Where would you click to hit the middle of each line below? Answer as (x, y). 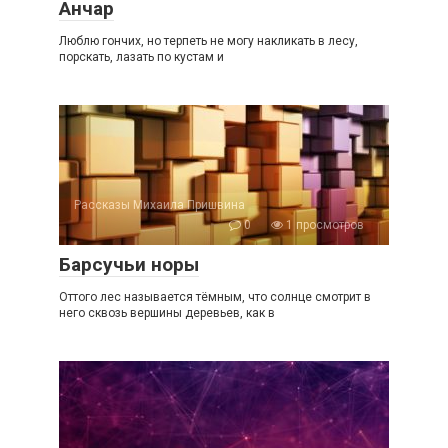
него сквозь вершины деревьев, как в (167, 313)
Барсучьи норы (129, 264)
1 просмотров (323, 225)
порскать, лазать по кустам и (141, 57)
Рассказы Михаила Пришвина (159, 205)
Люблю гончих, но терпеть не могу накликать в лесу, (208, 41)
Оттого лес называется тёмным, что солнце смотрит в (215, 297)
